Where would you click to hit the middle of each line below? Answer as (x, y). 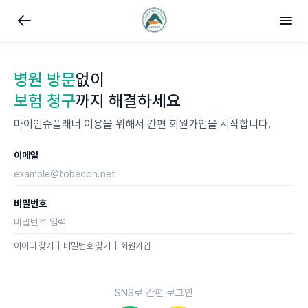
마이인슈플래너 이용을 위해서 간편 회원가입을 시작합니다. (142, 124)
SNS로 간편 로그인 (154, 293)
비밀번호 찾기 (87, 246)
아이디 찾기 (34, 246)
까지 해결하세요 (128, 101)
